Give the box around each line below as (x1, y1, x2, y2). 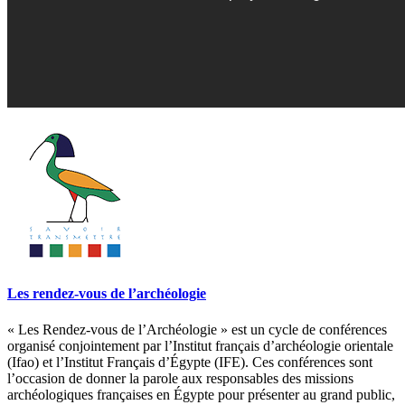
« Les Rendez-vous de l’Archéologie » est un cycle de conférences (7, 321, 387, 337)
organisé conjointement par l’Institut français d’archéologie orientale (7, 337, 393, 353)
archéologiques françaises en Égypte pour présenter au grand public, (7, 386, 395, 402)
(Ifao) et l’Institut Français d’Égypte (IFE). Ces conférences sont (7, 353, 372, 370)
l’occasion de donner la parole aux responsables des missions (7, 370, 353, 386)
